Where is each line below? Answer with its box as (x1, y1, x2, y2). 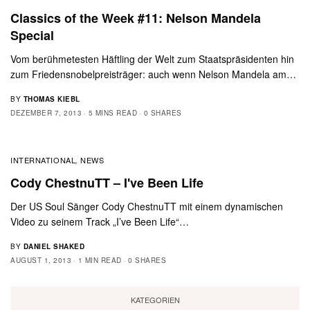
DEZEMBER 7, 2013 (10, 107, 82, 118)
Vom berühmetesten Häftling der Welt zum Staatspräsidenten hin (10, 51, 295, 66)
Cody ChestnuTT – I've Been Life (10, 173, 203, 192)
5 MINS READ (88, 107, 137, 118)
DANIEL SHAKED (23, 241, 84, 251)
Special (10, 26, 54, 44)
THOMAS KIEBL (23, 93, 80, 104)
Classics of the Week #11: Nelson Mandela (10, 8, 261, 27)
